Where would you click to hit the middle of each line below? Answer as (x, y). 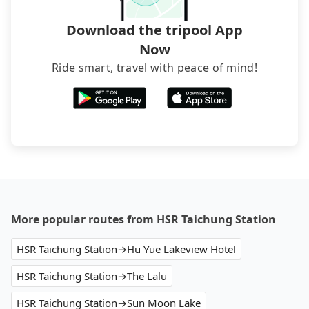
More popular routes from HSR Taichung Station (143, 220)
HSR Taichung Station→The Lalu (92, 276)
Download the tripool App (154, 30)
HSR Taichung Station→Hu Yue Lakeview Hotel (126, 249)
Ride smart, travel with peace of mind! (154, 68)
